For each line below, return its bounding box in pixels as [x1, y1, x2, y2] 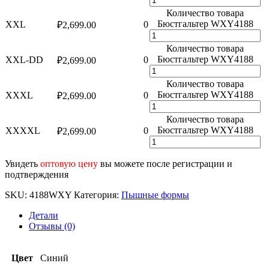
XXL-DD [5, 54, 43, 65]
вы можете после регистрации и [98, 158, 232, 169]
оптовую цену [40, 158, 98, 169]
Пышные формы [121, 189, 189, 200]
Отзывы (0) [29, 220, 75, 231]
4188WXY [29, 189, 71, 200]
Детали [29, 210, 58, 220]
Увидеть [5, 158, 40, 169]
